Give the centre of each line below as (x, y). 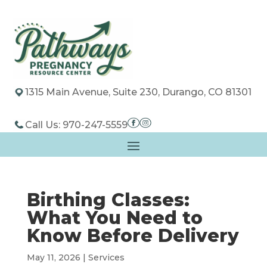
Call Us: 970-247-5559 (77, 125)
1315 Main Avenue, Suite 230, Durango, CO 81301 (139, 92)
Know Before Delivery (133, 236)
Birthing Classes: (108, 200)
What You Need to (114, 218)
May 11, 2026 (53, 258)
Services (106, 258)
